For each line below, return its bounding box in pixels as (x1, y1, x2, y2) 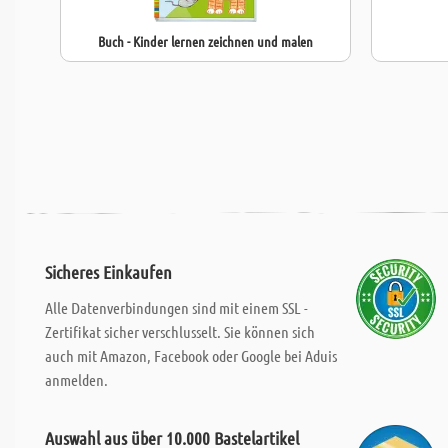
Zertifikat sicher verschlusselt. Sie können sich (45, 322, 315, 341)
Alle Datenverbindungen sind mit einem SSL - (45, 298, 308, 317)
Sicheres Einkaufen (45, 261, 172, 283)
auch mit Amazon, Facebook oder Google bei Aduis (45, 346, 337, 365)
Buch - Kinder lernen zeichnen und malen (98, 32, 313, 50)
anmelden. (45, 370, 108, 389)
